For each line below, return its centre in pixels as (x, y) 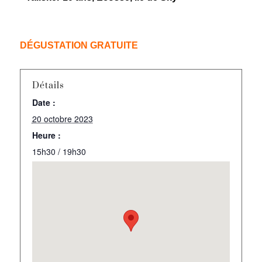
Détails (48, 85)
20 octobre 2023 (62, 118)
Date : (44, 102)
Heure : (46, 135)
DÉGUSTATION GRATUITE (79, 45)
